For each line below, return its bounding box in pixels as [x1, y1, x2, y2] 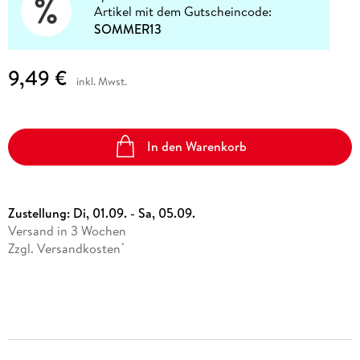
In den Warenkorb [147, 137, 247, 156]
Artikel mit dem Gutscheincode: [94, 2, 272, 21]
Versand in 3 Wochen [7, 221, 126, 239]
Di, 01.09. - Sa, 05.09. [72, 203, 195, 222]
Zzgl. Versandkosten [7, 239, 121, 257]
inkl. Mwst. [76, 72, 127, 89]
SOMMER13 [94, 20, 162, 39]
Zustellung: [7, 203, 73, 222]
